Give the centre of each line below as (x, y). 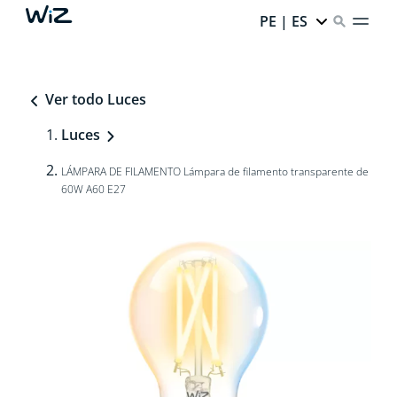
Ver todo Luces (93, 99)
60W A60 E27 (93, 189)
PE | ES (284, 21)
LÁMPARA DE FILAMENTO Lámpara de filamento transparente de (214, 171)
